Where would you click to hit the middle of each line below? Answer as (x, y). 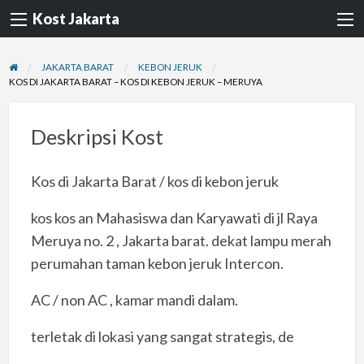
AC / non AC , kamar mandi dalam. (134, 299)
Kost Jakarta (76, 19)
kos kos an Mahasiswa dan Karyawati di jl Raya (174, 217)
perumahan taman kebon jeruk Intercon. (157, 263)
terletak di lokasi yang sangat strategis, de (162, 336)
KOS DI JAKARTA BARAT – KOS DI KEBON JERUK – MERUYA (135, 82)
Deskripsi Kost (97, 137)
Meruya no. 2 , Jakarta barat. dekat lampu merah (181, 240)
